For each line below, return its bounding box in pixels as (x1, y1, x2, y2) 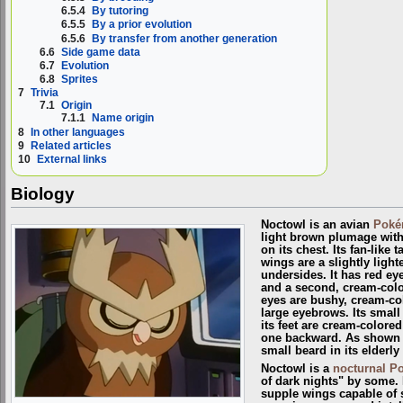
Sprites (61, 73, 99, 86)
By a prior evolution (92, 18, 193, 31)
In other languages (31, 125, 125, 139)
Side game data (61, 45, 141, 58)
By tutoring (92, 4, 149, 18)
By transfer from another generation (92, 31, 278, 45)
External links (37, 153, 107, 166)
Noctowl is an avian (260, 218, 373, 231)
